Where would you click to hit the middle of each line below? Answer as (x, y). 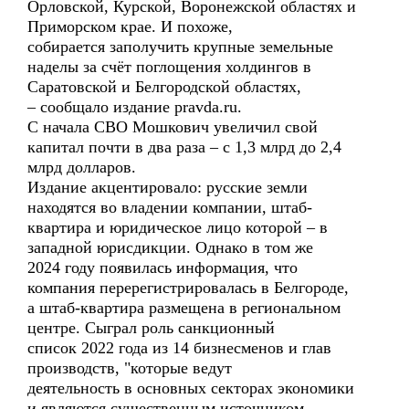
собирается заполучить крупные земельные (180, 47)
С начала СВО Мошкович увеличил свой (173, 127)
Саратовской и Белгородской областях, (164, 87)
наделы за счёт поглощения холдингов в (169, 67)
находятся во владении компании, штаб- (170, 207)
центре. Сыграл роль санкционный (151, 328)
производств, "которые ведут (130, 368)
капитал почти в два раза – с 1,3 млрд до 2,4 (184, 147)
